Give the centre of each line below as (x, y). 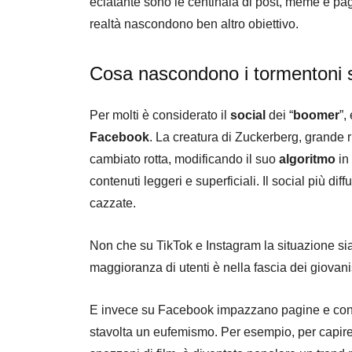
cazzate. (113, 203)
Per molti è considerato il (160, 115)
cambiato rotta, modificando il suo (184, 159)
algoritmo (307, 159)
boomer (316, 115)
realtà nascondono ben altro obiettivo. (194, 24)
